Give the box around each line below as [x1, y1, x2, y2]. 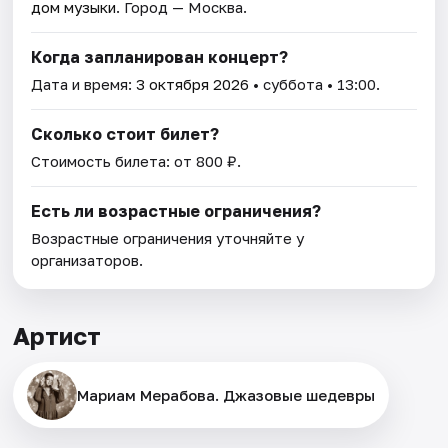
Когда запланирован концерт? [31, 46, 289, 67]
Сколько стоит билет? [31, 123, 220, 144]
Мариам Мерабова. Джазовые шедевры [77, 385, 376, 404]
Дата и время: [31, 74, 137, 93]
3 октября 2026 [136, 74, 250, 93]
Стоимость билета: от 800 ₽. [31, 151, 242, 170]
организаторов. [31, 250, 144, 269]
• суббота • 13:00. [249, 74, 381, 93]
